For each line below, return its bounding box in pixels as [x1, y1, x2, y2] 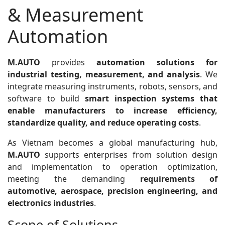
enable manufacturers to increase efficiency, [8, 105, 217, 116]
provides [40, 57, 96, 68]
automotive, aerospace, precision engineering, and [8, 185, 217, 196]
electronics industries [8, 197, 94, 208]
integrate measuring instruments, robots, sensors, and [8, 81, 217, 92]
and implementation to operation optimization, [8, 161, 217, 172]
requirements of [140, 173, 217, 184]
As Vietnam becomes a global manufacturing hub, [8, 137, 217, 148]
